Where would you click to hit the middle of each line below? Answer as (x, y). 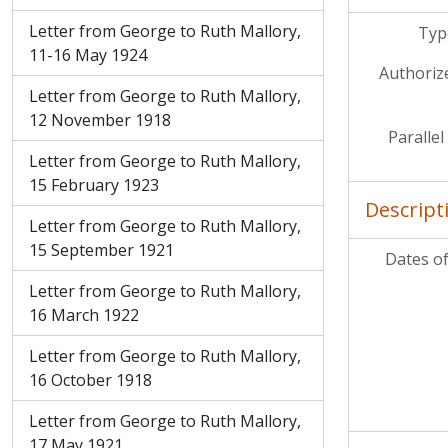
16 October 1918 (90, 380)
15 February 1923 (94, 185)
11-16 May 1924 (88, 55)
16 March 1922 (84, 315)
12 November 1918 (100, 120)
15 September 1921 (101, 250)
